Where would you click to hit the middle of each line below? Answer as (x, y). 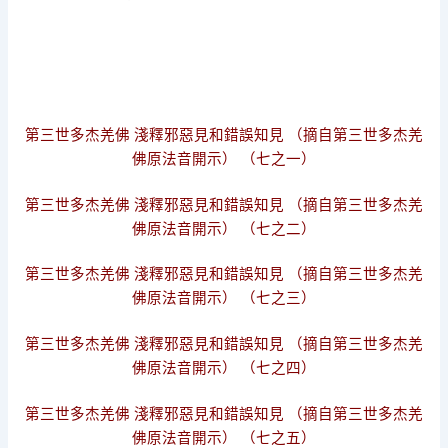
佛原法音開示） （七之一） (224, 158)
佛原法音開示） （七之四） (224, 368)
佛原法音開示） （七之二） (224, 228)
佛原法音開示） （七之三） (224, 298)
